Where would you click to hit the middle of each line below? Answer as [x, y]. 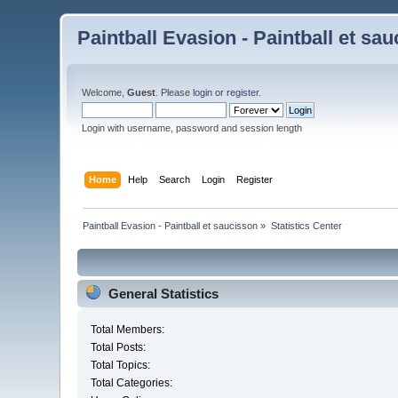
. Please [175, 92]
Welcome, [105, 92]
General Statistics [164, 293]
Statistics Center [306, 225]
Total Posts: [119, 348]
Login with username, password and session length [192, 128]
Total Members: [128, 330]
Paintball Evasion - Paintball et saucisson [171, 225]
